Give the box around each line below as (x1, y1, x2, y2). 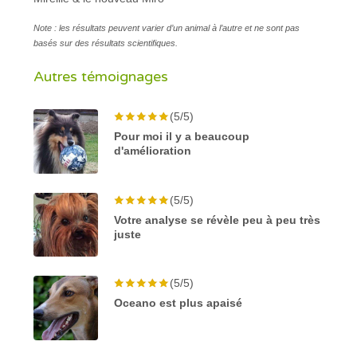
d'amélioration (114, 143, 192, 157)
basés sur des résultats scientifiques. (33, 37, 178, 48)
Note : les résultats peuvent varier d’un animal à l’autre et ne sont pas (33, 22, 300, 33)
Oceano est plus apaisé (114, 296, 243, 310)
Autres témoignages (33, 67, 169, 85)
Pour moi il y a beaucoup (114, 129, 250, 143)
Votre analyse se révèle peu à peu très (114, 213, 321, 226)
